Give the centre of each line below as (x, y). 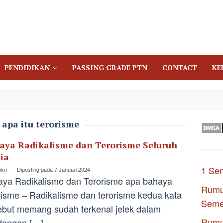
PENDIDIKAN (27, 67)
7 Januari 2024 (72, 169)
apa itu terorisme (41, 124)
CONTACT (180, 67)
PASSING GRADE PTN (110, 67)
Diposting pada (36, 169)
